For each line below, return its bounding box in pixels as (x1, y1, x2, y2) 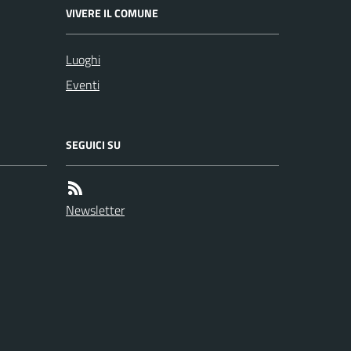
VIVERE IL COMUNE (66, 5, 158, 21)
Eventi (66, 75, 100, 94)
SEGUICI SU (66, 136, 121, 153)
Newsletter (66, 201, 125, 219)
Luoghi (66, 50, 100, 69)
